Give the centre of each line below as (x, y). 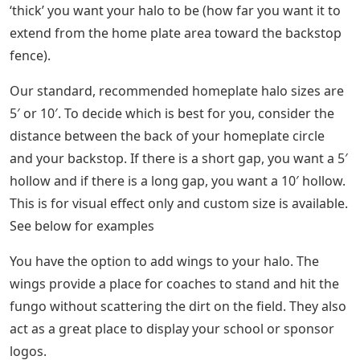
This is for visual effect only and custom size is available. (179, 203)
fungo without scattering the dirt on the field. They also (178, 306)
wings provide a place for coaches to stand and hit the (174, 283)
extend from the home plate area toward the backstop (176, 33)
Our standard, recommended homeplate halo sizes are (177, 90)
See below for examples (82, 225)
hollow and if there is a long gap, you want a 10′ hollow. (178, 180)
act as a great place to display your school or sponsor (172, 328)
